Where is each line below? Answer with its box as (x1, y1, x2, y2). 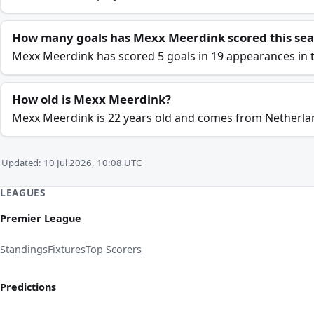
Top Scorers (86, 243, 142, 257)
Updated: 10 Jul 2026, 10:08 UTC (1, 156, 142, 169)
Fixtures (48, 243, 86, 257)
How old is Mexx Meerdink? (12, 91, 171, 107)
